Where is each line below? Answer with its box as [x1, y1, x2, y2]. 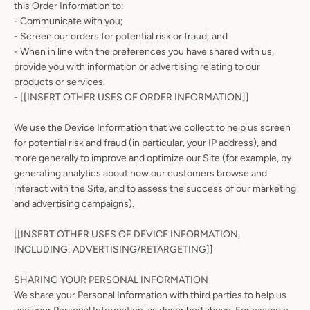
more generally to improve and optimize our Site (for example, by [14, 152, 291, 164]
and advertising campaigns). [14, 198, 134, 210]
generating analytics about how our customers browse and [14, 167, 267, 179]
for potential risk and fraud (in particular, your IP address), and [14, 137, 277, 149]
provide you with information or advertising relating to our [14, 61, 260, 73]
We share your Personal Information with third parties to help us [14, 289, 286, 301]
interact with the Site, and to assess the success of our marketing [14, 183, 296, 194]
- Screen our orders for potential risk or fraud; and [14, 30, 228, 42]
